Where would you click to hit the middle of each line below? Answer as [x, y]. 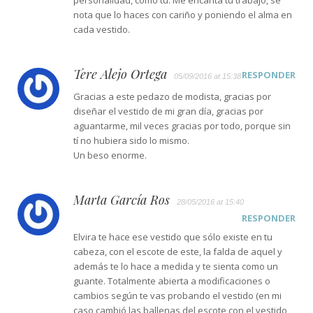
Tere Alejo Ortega [120, 74]
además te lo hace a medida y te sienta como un [176, 266]
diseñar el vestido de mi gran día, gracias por [168, 111]
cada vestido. [102, 29]
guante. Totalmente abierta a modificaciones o [172, 281]
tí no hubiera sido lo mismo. [131, 140]
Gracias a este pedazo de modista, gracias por [172, 96]
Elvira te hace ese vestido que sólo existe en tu [173, 236]
